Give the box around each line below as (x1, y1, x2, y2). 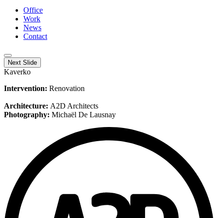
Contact (23, 32, 47, 40)
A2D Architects (50, 102, 98, 110)
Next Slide (8, 59, 37, 66)
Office (23, 6, 43, 14)
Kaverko (4, 68, 31, 76)
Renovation (49, 84, 85, 92)
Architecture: (4, 102, 50, 110)
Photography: (4, 110, 52, 119)
